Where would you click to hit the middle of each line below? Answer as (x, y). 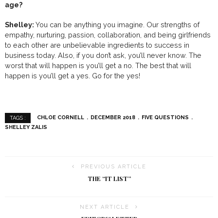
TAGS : (18, 118)
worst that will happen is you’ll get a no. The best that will (98, 65)
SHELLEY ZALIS (26, 127)
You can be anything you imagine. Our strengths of (118, 25)
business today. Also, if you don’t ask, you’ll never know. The (103, 55)
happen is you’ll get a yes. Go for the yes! (73, 76)
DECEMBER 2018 (113, 118)
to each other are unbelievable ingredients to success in (97, 45)
